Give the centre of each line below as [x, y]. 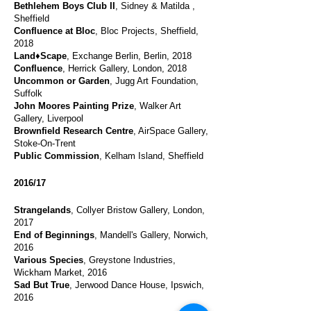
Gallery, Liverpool [50, 118]
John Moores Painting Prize [74, 106]
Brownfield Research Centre [74, 131]
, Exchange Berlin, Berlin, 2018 [132, 56]
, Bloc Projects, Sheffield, [147, 31]
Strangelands [42, 210]
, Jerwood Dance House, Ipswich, [137, 285]
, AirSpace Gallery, [171, 131]
